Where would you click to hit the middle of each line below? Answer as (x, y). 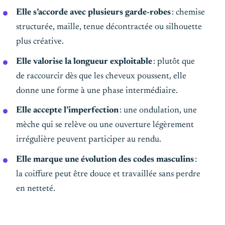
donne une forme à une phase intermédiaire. (97, 91)
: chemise (188, 13)
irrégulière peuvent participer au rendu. (89, 140)
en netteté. (36, 189)
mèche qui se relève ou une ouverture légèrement (105, 125)
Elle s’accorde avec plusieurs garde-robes (93, 13)
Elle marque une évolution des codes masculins (105, 159)
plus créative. (40, 42)
